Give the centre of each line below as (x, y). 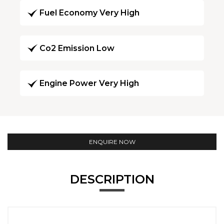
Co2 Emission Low (77, 48)
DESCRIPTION (112, 179)
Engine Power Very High (89, 83)
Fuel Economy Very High (89, 13)
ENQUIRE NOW (112, 142)
